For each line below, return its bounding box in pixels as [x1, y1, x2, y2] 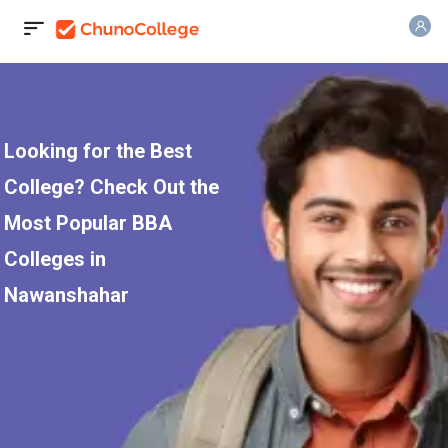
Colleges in [4, 246, 107, 271]
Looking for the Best [4, 138, 193, 163]
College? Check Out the [4, 174, 220, 199]
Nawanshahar [4, 282, 130, 307]
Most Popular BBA [4, 210, 173, 235]
